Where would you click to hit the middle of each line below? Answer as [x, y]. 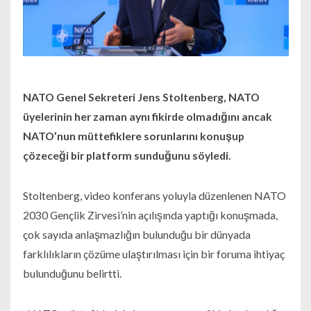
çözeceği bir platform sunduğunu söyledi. [127, 155]
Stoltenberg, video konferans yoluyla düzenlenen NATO [154, 196]
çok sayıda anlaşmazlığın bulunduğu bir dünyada [136, 235]
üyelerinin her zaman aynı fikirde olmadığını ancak [147, 117]
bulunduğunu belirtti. [72, 274]
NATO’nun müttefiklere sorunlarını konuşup [133, 136]
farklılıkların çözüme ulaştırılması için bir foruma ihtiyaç [153, 254]
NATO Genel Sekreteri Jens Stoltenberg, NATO [141, 97]
